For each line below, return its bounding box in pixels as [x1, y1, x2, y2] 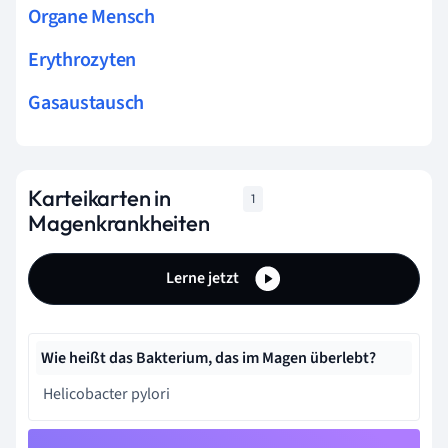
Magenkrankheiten [28, 208, 210, 237]
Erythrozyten [28, 45, 137, 74]
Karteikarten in [28, 183, 171, 212]
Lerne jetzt [166, 266, 242, 289]
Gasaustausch [28, 88, 145, 117]
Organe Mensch [28, 2, 155, 31]
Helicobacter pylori [43, 382, 170, 405]
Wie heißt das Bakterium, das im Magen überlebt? [41, 346, 376, 369]
